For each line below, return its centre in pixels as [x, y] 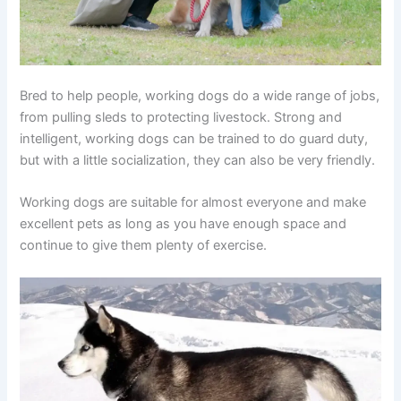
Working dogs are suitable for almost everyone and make [193, 203]
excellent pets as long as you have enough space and [183, 224]
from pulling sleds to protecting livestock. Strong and [181, 117]
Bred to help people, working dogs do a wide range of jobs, [200, 95]
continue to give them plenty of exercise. [144, 246]
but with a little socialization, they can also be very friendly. [198, 160]
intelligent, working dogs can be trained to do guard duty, [194, 138]
